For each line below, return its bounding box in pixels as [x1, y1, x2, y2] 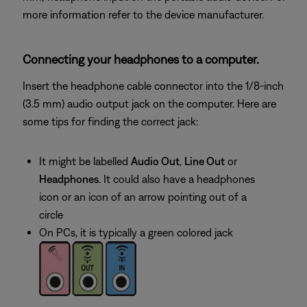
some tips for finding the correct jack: [23, 115, 198, 127]
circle [39, 208, 63, 221]
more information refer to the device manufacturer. [23, 8, 264, 21]
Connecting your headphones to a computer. [23, 52, 259, 66]
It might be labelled [39, 155, 131, 167]
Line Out [184, 155, 225, 167]
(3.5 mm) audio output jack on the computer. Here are [23, 97, 276, 110]
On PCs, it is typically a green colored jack [39, 226, 233, 238]
